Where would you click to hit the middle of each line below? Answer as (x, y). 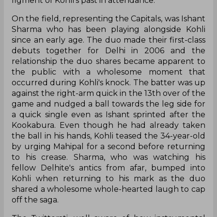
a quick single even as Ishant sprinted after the (108, 115)
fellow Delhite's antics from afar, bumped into (108, 168)
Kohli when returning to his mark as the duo (108, 179)
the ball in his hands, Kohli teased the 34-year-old (108, 136)
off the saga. (35, 200)
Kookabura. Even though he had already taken (108, 125)
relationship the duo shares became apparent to (108, 62)
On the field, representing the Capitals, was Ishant (108, 19)
